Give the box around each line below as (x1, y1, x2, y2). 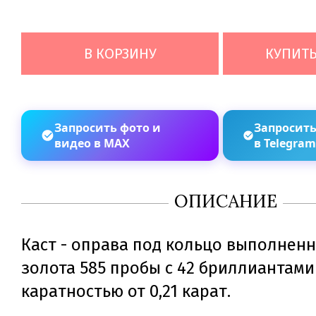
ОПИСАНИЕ (174, 190, 277, 212)
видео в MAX (54, 135, 130, 151)
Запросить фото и (54, 120, 161, 135)
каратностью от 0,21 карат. (21, 281, 231, 301)
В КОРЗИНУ (83, 45, 157, 62)
